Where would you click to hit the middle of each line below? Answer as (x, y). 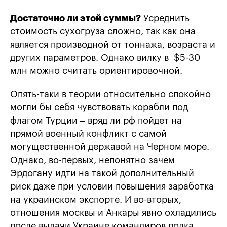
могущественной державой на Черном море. (110, 147)
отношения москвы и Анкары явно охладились (113, 213)
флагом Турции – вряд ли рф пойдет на (96, 121)
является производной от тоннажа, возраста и (113, 45)
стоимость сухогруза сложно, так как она (103, 32)
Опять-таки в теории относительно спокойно (112, 94)
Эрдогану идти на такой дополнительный (102, 174)
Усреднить (165, 18)
